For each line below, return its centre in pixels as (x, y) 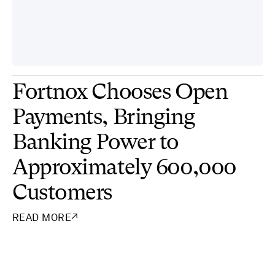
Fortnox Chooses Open (120, 93)
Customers (63, 194)
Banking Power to (95, 143)
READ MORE (42, 217)
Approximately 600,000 (124, 168)
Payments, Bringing (104, 118)
